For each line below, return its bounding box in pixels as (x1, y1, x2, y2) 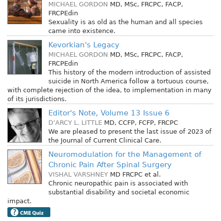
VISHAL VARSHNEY (48, 170, 108, 178)
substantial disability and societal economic (48, 188, 189, 196)
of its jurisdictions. (7, 95, 67, 103)
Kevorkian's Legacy (48, 40, 119, 49)
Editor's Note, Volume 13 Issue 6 (48, 108, 170, 117)
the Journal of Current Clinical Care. (48, 136, 161, 144)
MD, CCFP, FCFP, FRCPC (104, 118, 178, 126)
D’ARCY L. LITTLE (48, 118, 102, 126)
